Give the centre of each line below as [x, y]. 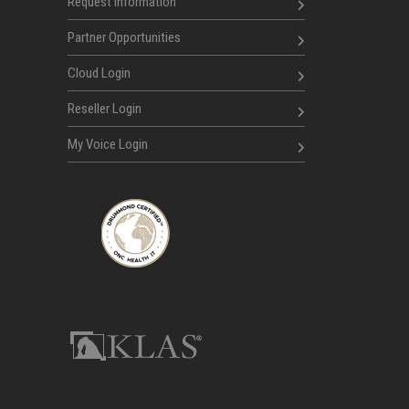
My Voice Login [108, 144]
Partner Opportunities [124, 37]
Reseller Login [105, 109]
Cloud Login [99, 73]
